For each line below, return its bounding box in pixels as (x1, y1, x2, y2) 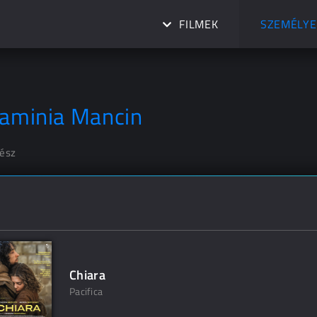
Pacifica (69, 284, 103, 299)
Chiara (69, 265, 106, 284)
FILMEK (179, 16, 219, 33)
